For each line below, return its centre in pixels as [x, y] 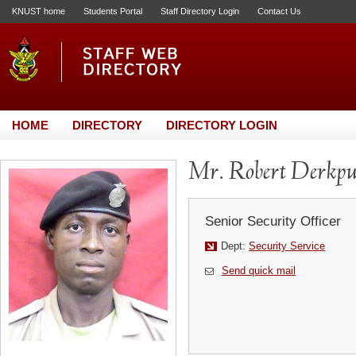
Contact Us [279, 11]
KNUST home [39, 11]
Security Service [287, 246]
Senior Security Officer [273, 221]
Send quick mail [259, 271]
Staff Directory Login [200, 11]
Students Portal [113, 11]
